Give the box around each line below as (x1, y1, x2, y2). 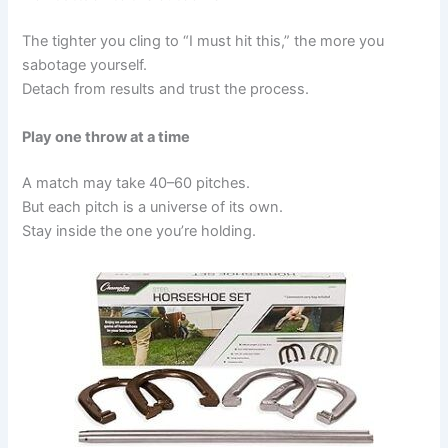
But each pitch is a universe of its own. (22, 197, 284, 216)
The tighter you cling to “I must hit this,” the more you (22, 32, 385, 51)
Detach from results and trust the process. (22, 80, 310, 99)
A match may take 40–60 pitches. (22, 173, 251, 192)
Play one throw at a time (22, 127, 191, 146)
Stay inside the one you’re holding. (22, 221, 257, 240)
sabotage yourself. (22, 56, 148, 75)
